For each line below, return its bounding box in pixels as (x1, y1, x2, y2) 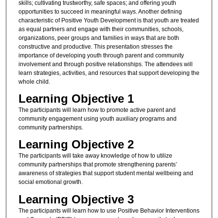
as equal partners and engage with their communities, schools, (18, 25, 183, 33)
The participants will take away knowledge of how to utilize (18, 152, 172, 160)
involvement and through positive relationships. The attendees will (18, 60, 193, 68)
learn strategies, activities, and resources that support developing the (18, 69, 200, 76)
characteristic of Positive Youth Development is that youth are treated (18, 17, 199, 24)
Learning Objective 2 (18, 138, 134, 151)
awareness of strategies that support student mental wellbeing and (18, 170, 193, 177)
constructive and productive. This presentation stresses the (18, 43, 173, 50)
